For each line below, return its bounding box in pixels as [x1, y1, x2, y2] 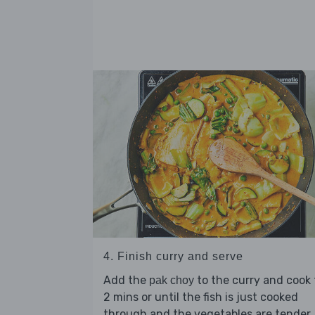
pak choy [149, 274, 194, 286]
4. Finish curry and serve [103, 250, 243, 262]
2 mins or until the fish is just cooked [103, 290, 298, 304]
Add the [103, 273, 149, 287]
